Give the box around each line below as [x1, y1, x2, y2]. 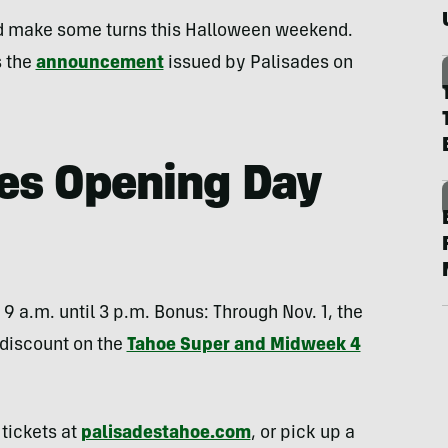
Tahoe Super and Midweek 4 [126, 337, 361, 355]
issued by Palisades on [163, 55, 353, 73]
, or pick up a [250, 425, 355, 443]
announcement [35, 55, 164, 73]
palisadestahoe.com [80, 425, 251, 443]
